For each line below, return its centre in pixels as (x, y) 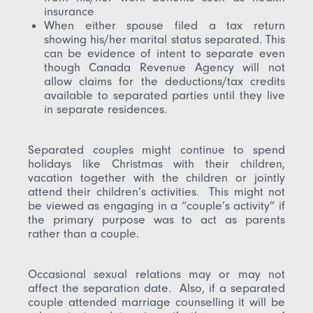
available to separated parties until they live (164, 95)
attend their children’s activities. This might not (156, 192)
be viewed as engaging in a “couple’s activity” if (156, 206)
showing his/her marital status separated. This (164, 39)
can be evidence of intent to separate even (164, 53)
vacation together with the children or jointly (156, 178)
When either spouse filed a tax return (164, 26)
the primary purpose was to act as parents (156, 220)
